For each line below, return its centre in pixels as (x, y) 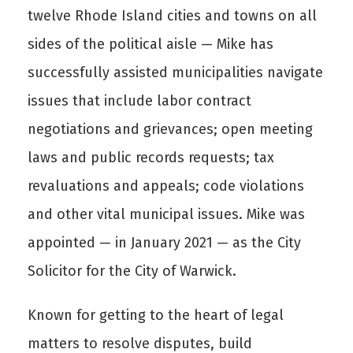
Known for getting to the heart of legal (156, 315)
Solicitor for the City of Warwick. (132, 271)
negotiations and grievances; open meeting (170, 129)
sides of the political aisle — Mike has (150, 44)
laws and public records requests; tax (151, 158)
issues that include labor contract (139, 101)
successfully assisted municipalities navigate (175, 72)
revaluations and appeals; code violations (166, 186)
